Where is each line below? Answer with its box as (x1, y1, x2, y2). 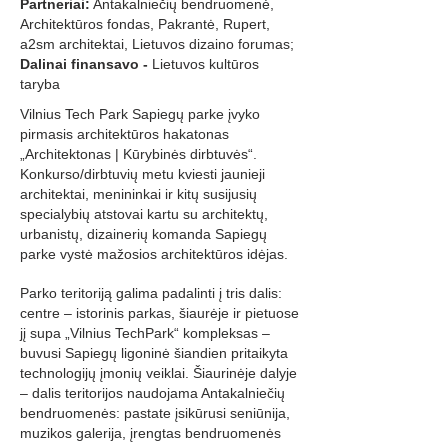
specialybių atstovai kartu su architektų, (20, 206, 268, 222)
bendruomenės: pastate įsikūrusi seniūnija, (20, 405, 290, 421)
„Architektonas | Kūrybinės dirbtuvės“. (20, 146, 257, 162)
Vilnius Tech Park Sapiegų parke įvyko (20, 106, 260, 122)
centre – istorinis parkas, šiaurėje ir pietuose (20, 305, 299, 321)
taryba (20, 76, 60, 92)
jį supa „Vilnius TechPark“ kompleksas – (20, 325, 270, 341)
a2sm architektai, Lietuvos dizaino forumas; (20, 36, 294, 52)
